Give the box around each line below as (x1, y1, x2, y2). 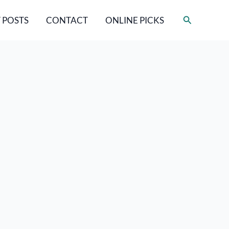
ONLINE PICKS (105, 15, 164, 26)
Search (182, 13, 210, 25)
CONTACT (45, 15, 88, 26)
